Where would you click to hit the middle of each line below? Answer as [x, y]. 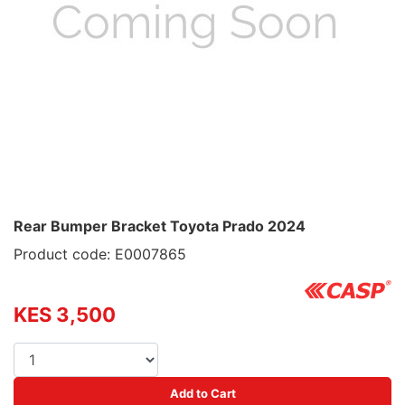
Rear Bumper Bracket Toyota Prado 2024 [160, 226]
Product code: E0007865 [100, 254]
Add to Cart [202, 393]
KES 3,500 [65, 314]
